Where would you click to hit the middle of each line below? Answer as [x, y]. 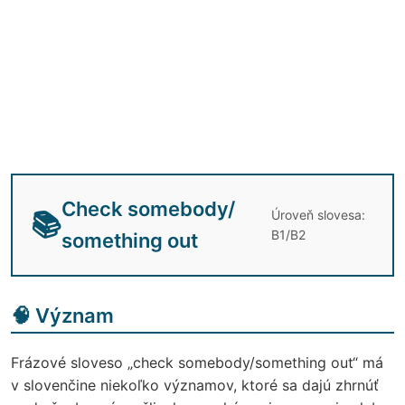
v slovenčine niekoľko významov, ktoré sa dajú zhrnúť [195, 385]
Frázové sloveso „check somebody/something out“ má [197, 362]
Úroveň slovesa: [318, 214]
